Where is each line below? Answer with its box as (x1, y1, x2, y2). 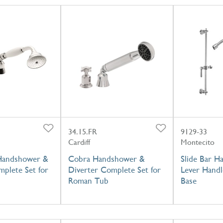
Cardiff (68, 137, 90, 147)
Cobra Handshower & (68, 154, 145, 164)
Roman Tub (68, 176, 109, 186)
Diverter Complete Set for (68, 165, 161, 175)
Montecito (180, 137, 215, 147)
